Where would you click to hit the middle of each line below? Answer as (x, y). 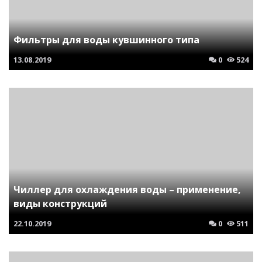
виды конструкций (60, 203)
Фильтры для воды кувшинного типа (106, 39)
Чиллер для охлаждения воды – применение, (127, 189)
